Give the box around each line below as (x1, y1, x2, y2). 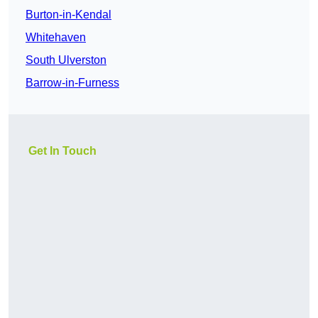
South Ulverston (26, 54, 106, 67)
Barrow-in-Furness (26, 77, 119, 89)
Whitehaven (26, 31, 86, 44)
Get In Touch (28, 145, 97, 158)
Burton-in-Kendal (26, 9, 111, 21)
